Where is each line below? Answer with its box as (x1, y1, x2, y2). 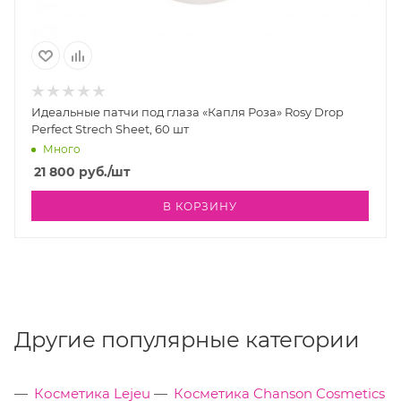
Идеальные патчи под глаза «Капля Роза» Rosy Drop (31, 105, 344, 120)
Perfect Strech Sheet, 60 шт (31, 122, 189, 137)
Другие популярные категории (14, 327, 360, 354)
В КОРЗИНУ (163, 200, 237, 214)
